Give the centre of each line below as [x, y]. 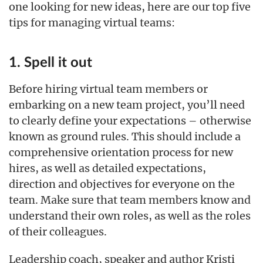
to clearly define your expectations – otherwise [130, 121]
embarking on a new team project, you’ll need [127, 105]
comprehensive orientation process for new [121, 152]
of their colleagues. [58, 232]
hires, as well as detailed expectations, [107, 168]
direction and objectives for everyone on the [122, 184]
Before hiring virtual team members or [108, 89]
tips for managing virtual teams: [92, 23]
